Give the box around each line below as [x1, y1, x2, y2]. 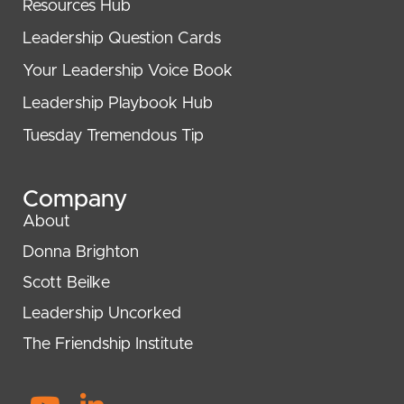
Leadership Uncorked [23, 306, 181, 323]
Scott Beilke [23, 275, 110, 292]
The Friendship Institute [23, 336, 193, 353]
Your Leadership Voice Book [23, 63, 233, 80]
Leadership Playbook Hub [23, 96, 213, 113]
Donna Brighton [23, 244, 139, 262]
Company [23, 188, 127, 212]
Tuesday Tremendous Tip [23, 128, 204, 145]
